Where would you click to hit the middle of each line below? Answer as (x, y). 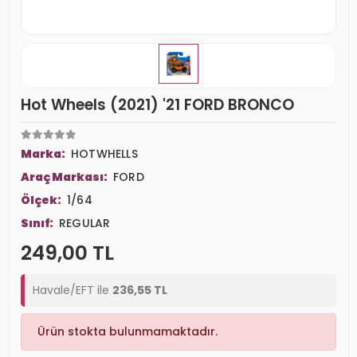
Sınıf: (38, 223)
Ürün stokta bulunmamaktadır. (127, 331)
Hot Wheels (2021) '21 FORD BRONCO (157, 105)
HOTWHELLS (104, 154)
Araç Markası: (65, 177)
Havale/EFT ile (73, 290)
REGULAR (85, 223)
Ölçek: (42, 200)
